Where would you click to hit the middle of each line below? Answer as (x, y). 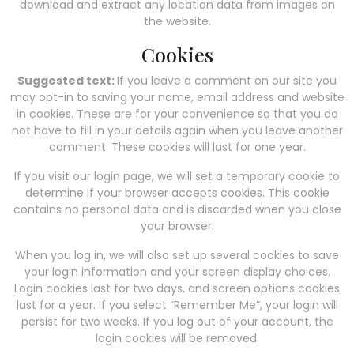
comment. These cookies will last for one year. (177, 147)
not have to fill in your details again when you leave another (177, 130)
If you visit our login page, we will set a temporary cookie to (177, 176)
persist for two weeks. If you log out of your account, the (177, 321)
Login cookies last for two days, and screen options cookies (177, 288)
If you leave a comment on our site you (227, 80)
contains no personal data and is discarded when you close (177, 209)
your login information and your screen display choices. (177, 271)
